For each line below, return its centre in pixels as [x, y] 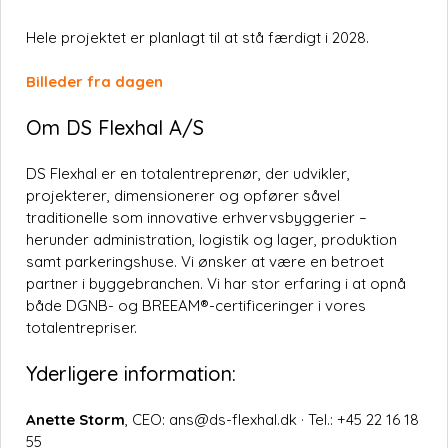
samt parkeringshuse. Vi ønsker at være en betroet [205, 262]
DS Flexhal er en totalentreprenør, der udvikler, [188, 174]
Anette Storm [75, 420]
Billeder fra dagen [94, 82]
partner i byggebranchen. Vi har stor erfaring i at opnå [216, 284]
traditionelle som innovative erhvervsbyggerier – [196, 218]
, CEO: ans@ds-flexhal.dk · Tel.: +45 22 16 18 [272, 420]
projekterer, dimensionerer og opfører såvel [183, 196]
